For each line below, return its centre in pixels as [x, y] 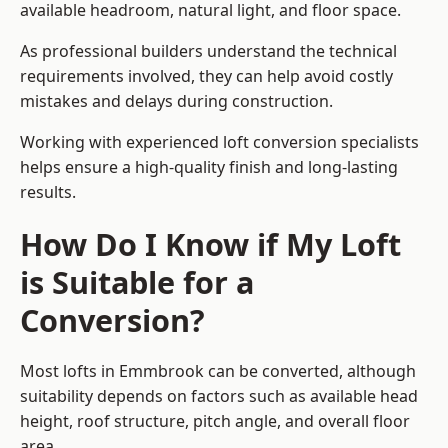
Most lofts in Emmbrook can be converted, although [218, 371]
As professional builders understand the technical [208, 51]
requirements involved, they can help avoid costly [206, 76]
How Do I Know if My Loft [210, 244]
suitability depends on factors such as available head [219, 396]
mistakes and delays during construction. [176, 101]
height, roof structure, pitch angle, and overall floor [215, 421]
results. [48, 192]
